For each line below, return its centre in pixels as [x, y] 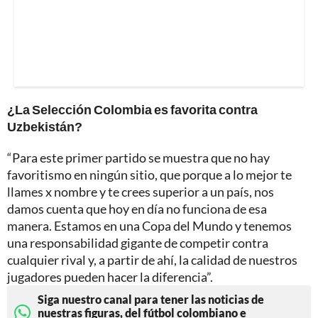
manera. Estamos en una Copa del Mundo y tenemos [149, 226]
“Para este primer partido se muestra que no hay [138, 158]
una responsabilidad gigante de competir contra [138, 243]
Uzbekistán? [45, 127]
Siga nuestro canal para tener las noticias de [151, 300]
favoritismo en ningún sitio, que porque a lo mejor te [149, 175]
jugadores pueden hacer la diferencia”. [110, 277]
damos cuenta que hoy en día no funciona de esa [137, 209]
